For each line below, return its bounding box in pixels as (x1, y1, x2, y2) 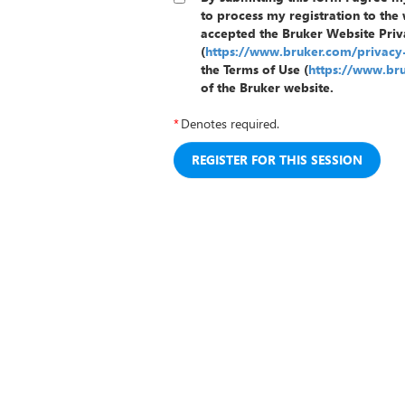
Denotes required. (181, 115, 279, 132)
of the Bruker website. (201, 79, 334, 96)
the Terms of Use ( (201, 61, 308, 78)
